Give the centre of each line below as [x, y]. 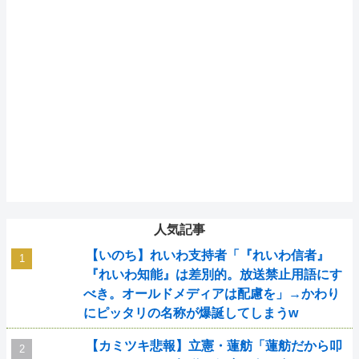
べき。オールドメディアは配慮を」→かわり [212, 294]
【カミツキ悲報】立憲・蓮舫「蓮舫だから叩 [214, 346]
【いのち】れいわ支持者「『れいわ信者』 [207, 255]
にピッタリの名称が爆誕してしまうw [191, 313]
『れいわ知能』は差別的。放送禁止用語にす [214, 274]
